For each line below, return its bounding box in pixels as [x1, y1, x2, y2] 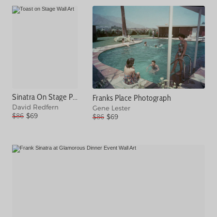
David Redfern [12, 103, 59, 111]
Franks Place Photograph [92, 93, 171, 103]
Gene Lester [92, 104, 130, 112]
